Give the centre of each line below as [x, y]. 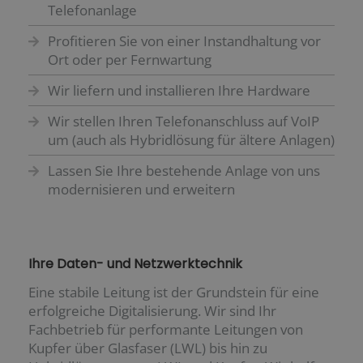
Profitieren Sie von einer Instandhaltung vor [184, 41]
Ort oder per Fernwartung [129, 60]
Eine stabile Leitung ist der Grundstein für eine [174, 293]
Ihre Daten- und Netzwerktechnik [135, 264]
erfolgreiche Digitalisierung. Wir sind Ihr [152, 311]
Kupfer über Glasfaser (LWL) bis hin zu [148, 348]
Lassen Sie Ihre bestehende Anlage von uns [184, 171]
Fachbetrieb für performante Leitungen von [166, 330]
